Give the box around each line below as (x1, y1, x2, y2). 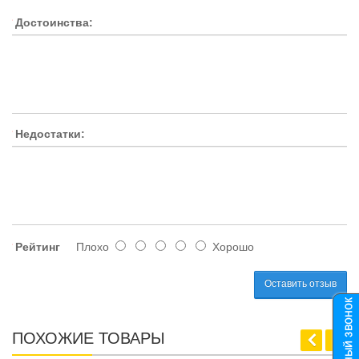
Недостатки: (15, 127, 85, 140)
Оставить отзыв (264, 278, 337, 289)
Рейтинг (15, 240, 60, 253)
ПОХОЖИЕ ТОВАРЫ (12, 329, 165, 347)
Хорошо (206, 240, 254, 253)
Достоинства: (15, 15, 93, 29)
